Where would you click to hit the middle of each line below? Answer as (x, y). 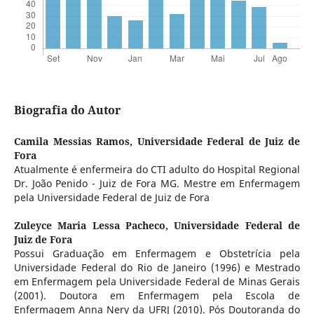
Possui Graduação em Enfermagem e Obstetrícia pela (157, 253)
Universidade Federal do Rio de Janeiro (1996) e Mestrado (157, 267)
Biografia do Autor (67, 110)
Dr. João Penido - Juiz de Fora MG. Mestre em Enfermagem (157, 183)
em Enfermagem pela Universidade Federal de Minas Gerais (157, 281)
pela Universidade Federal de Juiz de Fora (111, 197)
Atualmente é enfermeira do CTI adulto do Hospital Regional (157, 169)
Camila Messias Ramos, (75, 141)
